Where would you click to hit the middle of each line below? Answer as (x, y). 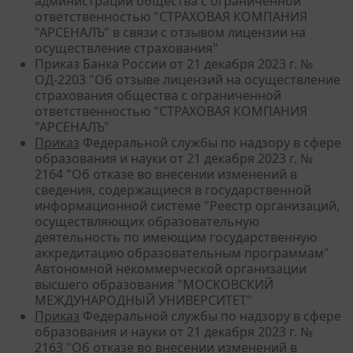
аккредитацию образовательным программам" (182, 253)
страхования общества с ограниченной (158, 95)
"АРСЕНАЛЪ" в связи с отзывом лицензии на (170, 32)
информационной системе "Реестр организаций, (187, 205)
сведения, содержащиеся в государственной (173, 190)
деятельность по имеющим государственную (176, 237)
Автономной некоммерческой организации (171, 268)
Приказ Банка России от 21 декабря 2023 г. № (174, 63)
